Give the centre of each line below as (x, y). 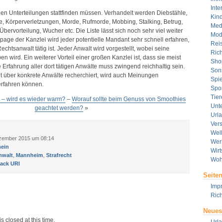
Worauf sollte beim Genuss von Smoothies (129, 99)
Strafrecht (59, 155)
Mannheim (29, 155)
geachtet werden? (59, 108)
